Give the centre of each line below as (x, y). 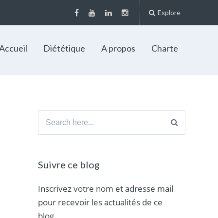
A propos (118, 48)
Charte (164, 48)
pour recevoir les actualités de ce (100, 202)
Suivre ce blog (69, 164)
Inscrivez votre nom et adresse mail (106, 188)
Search (51, 117)
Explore (169, 12)
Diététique (64, 48)
